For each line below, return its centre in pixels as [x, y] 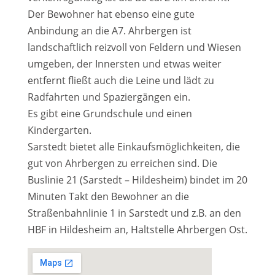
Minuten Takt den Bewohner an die [108, 196]
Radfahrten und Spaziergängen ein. [109, 97]
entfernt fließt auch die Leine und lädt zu [121, 80]
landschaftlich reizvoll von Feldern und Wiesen [134, 47]
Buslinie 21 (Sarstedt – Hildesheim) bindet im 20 [137, 180]
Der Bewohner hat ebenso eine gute [111, 14]
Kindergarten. [59, 130]
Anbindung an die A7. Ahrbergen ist [109, 31]
